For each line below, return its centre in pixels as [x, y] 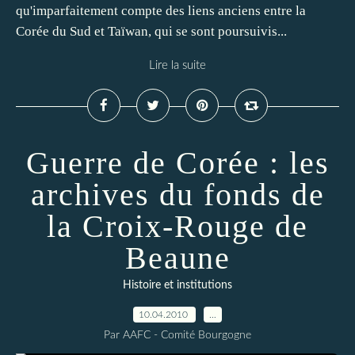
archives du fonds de [177, 195]
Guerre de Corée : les [177, 163]
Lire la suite [177, 65]
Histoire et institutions [177, 285]
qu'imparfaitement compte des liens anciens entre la [161, 11]
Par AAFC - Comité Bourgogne [177, 335]
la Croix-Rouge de [177, 226]
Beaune [177, 258]
